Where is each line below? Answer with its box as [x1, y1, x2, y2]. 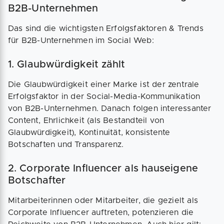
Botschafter [8, 175, 66, 186]
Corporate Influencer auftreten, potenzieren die [8, 208, 194, 217]
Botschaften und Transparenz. [8, 140, 129, 149]
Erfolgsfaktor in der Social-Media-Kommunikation [8, 92, 200, 101]
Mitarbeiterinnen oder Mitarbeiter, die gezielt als [8, 196, 198, 205]
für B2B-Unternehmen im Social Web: [8, 36, 154, 45]
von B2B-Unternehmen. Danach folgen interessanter [8, 104, 211, 113]
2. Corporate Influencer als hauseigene [8, 163, 198, 174]
